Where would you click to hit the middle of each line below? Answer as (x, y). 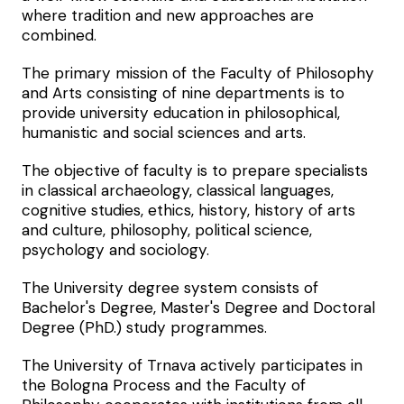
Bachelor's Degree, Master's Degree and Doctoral (198, 307)
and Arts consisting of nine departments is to (183, 92)
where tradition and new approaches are (168, 15)
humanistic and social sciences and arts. (164, 132)
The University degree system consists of (170, 287)
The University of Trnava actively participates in (192, 365)
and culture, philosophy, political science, (167, 230)
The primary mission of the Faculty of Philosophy (198, 73)
